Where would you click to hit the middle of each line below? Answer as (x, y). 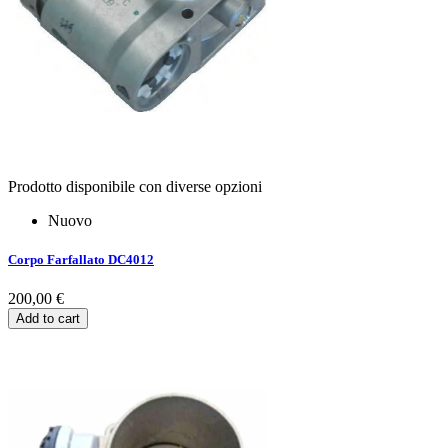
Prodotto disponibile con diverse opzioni (135, 186)
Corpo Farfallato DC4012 (81, 259)
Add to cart (48, 318)
